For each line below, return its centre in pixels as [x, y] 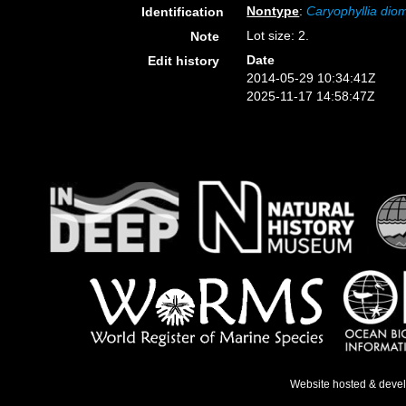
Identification [183, 12]
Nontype [273, 11]
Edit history [184, 61]
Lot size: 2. [278, 35]
